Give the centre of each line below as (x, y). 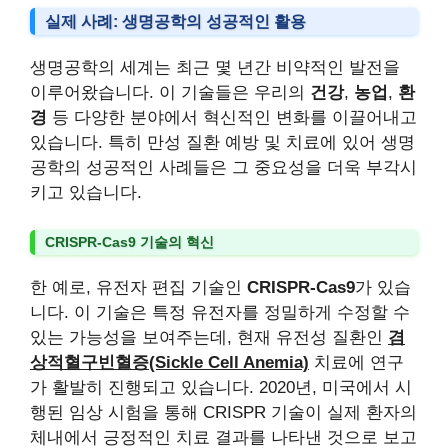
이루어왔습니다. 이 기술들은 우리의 (170, 92)
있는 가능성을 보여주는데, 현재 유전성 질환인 (209, 337)
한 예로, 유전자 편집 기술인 (138, 287)
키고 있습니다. (86, 192)
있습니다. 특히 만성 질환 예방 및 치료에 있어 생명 (222, 142)
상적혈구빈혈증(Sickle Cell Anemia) (169, 362)
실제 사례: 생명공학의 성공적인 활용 (175, 21)
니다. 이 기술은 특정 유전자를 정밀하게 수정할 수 (220, 312)
